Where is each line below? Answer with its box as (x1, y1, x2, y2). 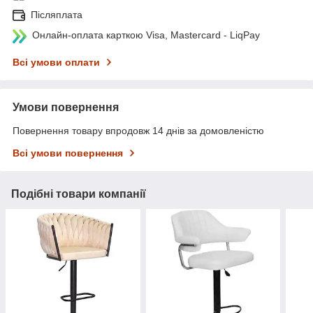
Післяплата (31, 9, 82, 21)
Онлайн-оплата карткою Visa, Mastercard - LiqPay (32, 29, 260, 41)
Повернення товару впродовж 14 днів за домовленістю (13, 125, 264, 137)
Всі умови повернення (13, 147, 123, 159)
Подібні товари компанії (11, 188, 146, 201)
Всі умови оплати (13, 57, 100, 68)
